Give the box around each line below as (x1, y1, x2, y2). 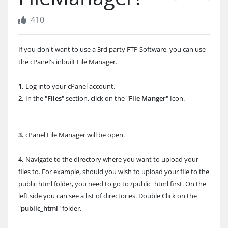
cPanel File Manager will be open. (24, 130, 125, 139)
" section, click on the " (62, 94, 129, 103)
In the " (24, 94, 47, 103)
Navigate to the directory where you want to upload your (24, 155, 198, 164)
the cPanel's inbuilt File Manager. (18, 57, 117, 66)
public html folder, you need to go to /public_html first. (18, 179, 185, 188)
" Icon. (166, 94, 185, 103)
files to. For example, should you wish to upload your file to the (18, 167, 209, 176)
